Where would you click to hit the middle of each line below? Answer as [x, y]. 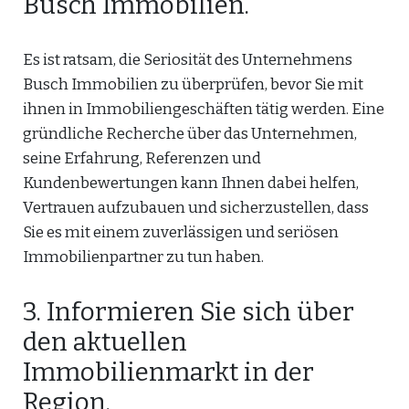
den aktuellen [105, 342]
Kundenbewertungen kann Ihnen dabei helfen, [191, 183]
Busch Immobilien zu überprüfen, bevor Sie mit [193, 84]
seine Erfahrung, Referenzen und [142, 158]
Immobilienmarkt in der [168, 372]
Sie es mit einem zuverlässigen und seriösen [181, 232]
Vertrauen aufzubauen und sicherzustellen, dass [196, 208]
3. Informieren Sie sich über [189, 312]
